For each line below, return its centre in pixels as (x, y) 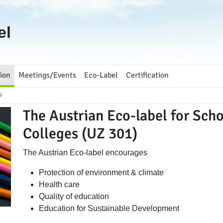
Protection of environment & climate (102, 172)
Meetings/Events (47, 75)
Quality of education (75, 196)
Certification (147, 75)
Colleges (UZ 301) (80, 134)
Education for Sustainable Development (109, 208)
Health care (60, 184)
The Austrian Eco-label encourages (86, 153)
